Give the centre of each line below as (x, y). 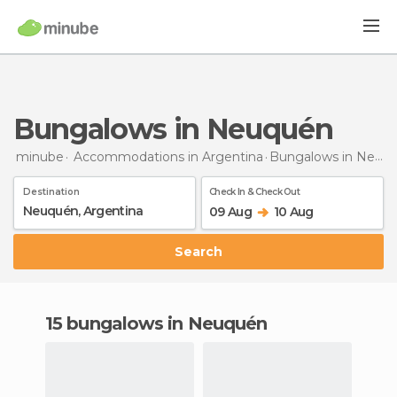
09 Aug (230, 211)
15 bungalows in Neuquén (160, 323)
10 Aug (293, 211)
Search (203, 251)
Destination (51, 191)
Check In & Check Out (254, 191)
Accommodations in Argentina (168, 156)
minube (40, 156)
